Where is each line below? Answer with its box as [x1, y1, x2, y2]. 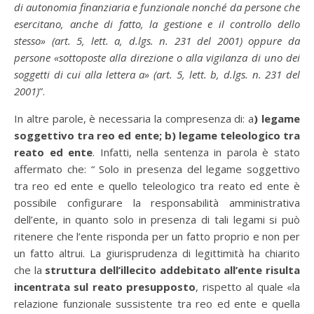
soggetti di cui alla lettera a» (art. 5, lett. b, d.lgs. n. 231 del [14, 67, 300, 81]
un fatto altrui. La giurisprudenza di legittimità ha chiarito [14, 246, 300, 260]
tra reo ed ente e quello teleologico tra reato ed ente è [14, 179, 300, 193]
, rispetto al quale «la [196, 280, 301, 294]
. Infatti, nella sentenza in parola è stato [93, 145, 301, 159]
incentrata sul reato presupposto [14, 280, 196, 294]
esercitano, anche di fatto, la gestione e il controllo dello [14, 17, 300, 31]
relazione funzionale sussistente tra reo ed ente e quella [14, 296, 300, 310]
